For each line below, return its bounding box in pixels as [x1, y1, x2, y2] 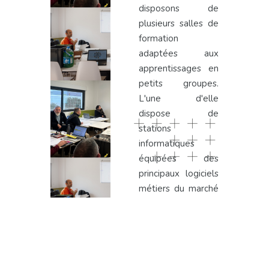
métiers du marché [139, 183, 219, 195]
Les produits [84, 234, 185, 259]
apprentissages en [139, 62, 219, 75]
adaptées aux [139, 47, 219, 60]
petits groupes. [139, 77, 219, 90]
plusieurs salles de [139, 17, 219, 30]
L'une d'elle [139, 92, 219, 105]
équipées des [139, 153, 219, 165]
